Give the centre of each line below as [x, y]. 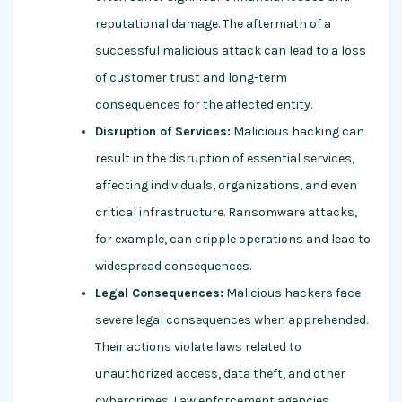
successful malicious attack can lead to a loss [231, 51]
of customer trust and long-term [191, 78]
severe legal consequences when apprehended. [232, 320]
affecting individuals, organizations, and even [226, 186]
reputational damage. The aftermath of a [213, 24]
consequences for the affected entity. [204, 105]
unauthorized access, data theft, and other [220, 374]
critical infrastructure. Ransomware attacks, [226, 213]
